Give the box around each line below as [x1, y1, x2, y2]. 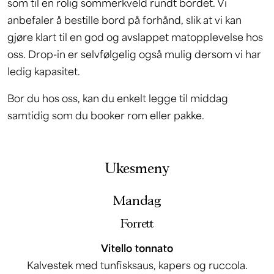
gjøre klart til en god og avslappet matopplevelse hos [7, 30, 263, 43]
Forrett [120, 217, 154, 230]
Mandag [113, 193, 161, 208]
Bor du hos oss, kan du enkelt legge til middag [7, 91, 228, 105]
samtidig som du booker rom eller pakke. [7, 108, 204, 122]
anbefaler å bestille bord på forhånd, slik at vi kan [7, 13, 242, 26]
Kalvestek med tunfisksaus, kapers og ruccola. [26, 258, 248, 272]
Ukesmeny [105, 160, 169, 176]
